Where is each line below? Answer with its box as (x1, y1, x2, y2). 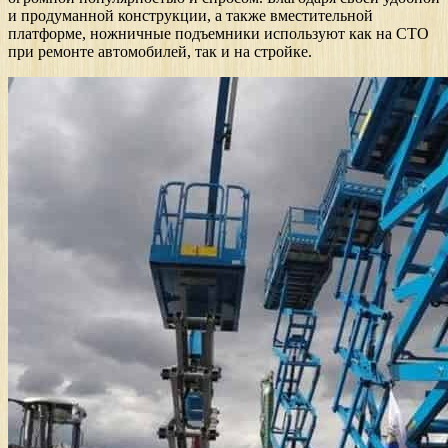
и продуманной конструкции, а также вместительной (8, 7, 373, 25)
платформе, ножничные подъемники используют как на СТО (8, 25, 429, 43)
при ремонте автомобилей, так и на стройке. (8, 43, 312, 61)
